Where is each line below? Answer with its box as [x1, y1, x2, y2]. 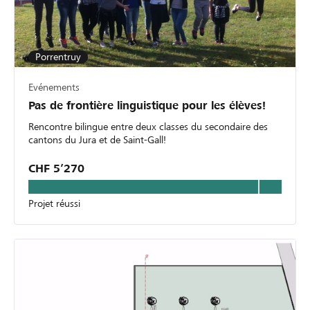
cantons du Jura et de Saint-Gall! [28, 134, 166, 145]
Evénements [28, 81, 80, 93]
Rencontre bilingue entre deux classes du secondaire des [28, 120, 268, 132]
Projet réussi [28, 197, 80, 209]
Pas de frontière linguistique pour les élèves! [28, 98, 266, 112]
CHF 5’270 [28, 161, 84, 175]
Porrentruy [35, 51, 81, 62]
